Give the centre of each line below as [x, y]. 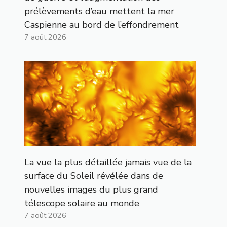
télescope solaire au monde [82, 203]
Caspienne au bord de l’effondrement [102, 25]
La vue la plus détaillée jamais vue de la [108, 162]
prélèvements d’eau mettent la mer [99, 11]
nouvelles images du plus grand [91, 189]
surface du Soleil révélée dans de [94, 176]
